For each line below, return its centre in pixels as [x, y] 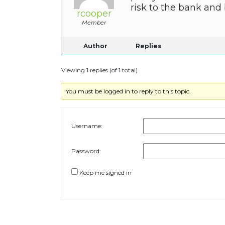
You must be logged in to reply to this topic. [129, 91]
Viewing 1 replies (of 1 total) [99, 70]
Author [95, 46]
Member [94, 23]
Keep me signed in [105, 173]
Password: [86, 151]
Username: [87, 126]
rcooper [94, 14]
